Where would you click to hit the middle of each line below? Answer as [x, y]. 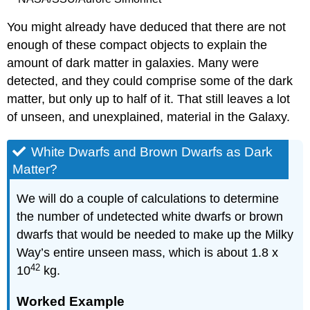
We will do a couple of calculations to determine [148, 199]
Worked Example [71, 301]
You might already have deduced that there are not [147, 27]
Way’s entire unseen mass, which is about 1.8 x [148, 253]
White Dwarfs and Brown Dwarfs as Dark [152, 152]
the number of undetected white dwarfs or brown [150, 217]
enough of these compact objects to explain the [137, 45]
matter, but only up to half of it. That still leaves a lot [149, 99]
